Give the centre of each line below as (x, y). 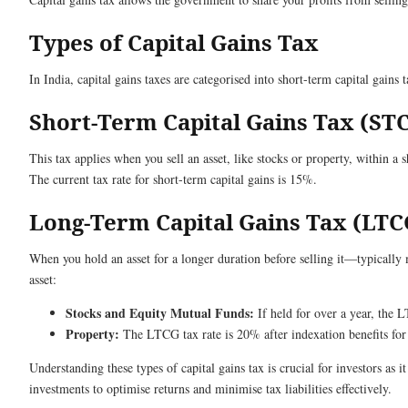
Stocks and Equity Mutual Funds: (160, 313)
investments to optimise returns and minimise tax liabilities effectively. (210, 388)
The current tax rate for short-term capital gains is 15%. (173, 179)
